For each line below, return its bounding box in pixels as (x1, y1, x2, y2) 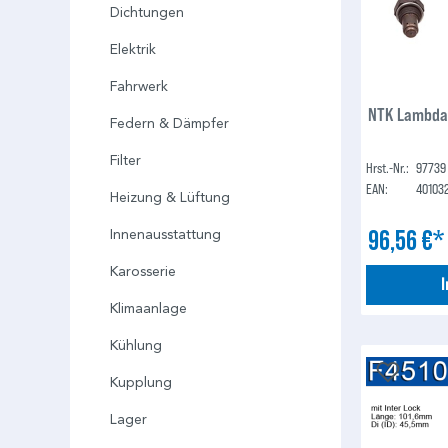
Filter (110, 152, 141, 170)
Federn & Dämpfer (110, 115, 229, 133)
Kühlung (110, 337, 162, 355)
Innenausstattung (110, 226, 221, 244)
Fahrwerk (110, 78, 168, 96)
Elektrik (110, 41, 156, 59)
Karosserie (110, 263, 176, 281)
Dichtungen (110, 4, 184, 22)
